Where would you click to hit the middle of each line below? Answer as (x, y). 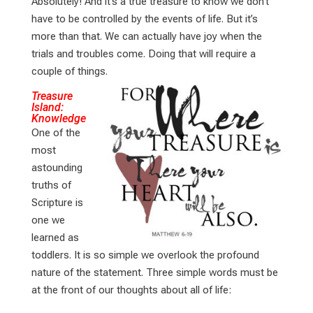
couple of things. (69, 71)
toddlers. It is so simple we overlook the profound (145, 255)
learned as (55, 237)
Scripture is (57, 202)
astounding (57, 167)
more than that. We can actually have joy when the (146, 36)
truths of (51, 185)
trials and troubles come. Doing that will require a (143, 53)
